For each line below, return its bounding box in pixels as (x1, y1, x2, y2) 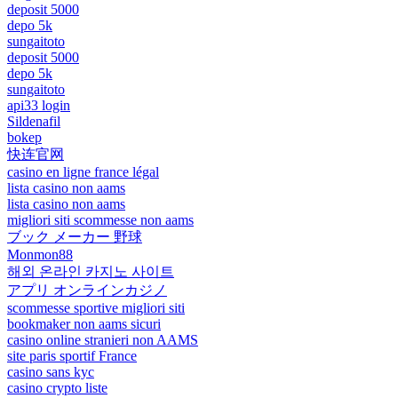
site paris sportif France (7, 348, 137, 364)
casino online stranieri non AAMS (7, 332, 198, 348)
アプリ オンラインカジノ (7, 283, 167, 298)
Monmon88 (7, 247, 73, 263)
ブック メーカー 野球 (7, 229, 142, 245)
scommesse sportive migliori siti (7, 300, 185, 316)
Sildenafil (7, 114, 60, 130)
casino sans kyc (7, 364, 94, 380)
